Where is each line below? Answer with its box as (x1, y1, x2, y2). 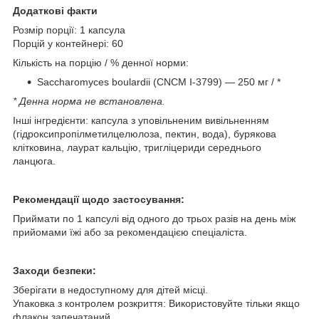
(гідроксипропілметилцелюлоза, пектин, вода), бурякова (13, 127, 276, 140)
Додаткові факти (13, 4, 98, 16)
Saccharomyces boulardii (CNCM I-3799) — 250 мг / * (37, 75, 281, 88)
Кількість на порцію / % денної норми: (13, 56, 189, 68)
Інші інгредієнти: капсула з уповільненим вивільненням (13, 114, 269, 126)
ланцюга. (13, 155, 56, 167)
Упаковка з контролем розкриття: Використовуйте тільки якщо (13, 297, 300, 309)
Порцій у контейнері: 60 (13, 37, 123, 49)
